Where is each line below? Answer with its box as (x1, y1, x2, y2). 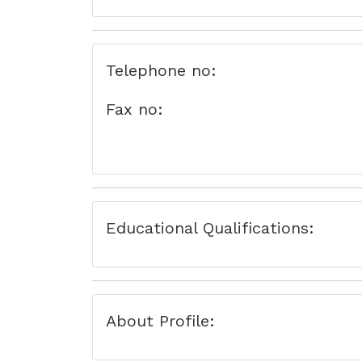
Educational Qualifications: (106, 218, 314, 238)
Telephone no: (106, 61, 217, 80)
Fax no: (106, 99, 163, 119)
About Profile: (106, 311, 215, 330)
